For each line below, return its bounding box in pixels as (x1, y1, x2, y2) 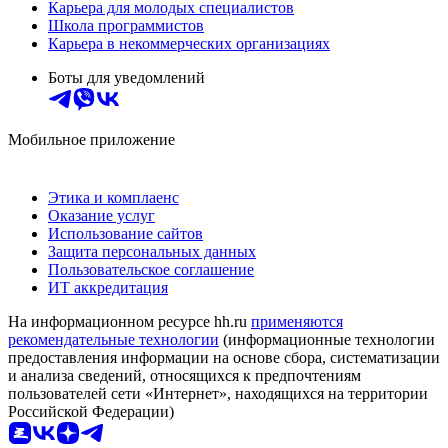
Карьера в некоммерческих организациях (48, 35, 330, 53)
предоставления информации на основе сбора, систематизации (8, 349, 440, 367)
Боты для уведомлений (48, 69, 205, 87)
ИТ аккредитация (48, 279, 168, 297)
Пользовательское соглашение (48, 261, 254, 279)
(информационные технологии (219, 331, 435, 349)
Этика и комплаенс (48, 189, 179, 207)
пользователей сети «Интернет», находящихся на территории (8, 385, 428, 403)
